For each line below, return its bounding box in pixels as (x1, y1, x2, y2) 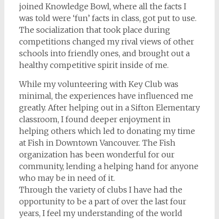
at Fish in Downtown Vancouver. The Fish (19, 138, 175, 148)
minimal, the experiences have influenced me (19, 91, 193, 101)
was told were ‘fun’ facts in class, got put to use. (19, 13, 197, 23)
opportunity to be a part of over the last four (19, 197, 186, 206)
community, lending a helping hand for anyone (19, 161, 198, 171)
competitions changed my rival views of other (19, 37, 194, 46)
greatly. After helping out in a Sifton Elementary (19, 103, 200, 112)
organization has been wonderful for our (19, 150, 175, 159)
